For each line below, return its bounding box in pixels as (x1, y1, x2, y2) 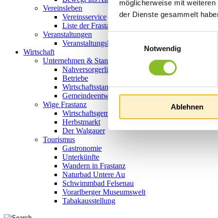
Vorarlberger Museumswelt (62, 188, 145, 196)
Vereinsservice (62, 13, 107, 21)
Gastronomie (62, 144, 102, 152)
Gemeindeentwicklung (62, 91, 132, 100)
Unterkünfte (62, 153, 99, 161)
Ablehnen (171, 102, 203, 111)
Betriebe (62, 74, 88, 82)
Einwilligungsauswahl (108, 33, 176, 41)
